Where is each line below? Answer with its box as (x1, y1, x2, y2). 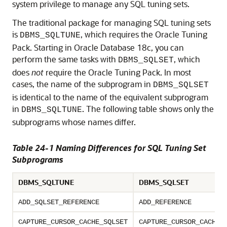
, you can (151, 42, 184, 53)
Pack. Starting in (12, 42, 74, 53)
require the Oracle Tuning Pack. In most (44, 66, 191, 78)
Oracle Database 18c (74, 42, 151, 53)
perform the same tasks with (12, 53, 118, 64)
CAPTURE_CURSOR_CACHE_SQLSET (18, 217, 128, 226)
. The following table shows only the (82, 103, 214, 114)
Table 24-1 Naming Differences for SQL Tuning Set (12, 142, 206, 153)
